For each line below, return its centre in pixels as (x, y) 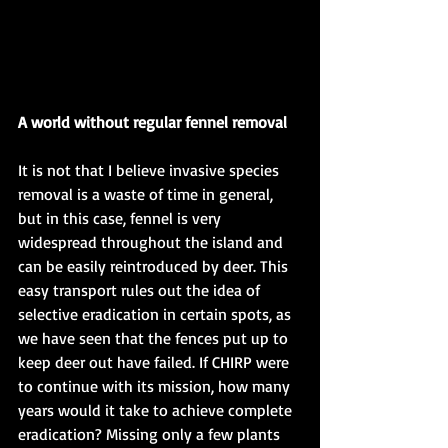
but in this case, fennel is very (121, 217)
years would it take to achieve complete (157, 409)
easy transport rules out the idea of (141, 289)
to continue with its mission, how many (156, 385)
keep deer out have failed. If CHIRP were (155, 361)
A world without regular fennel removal (152, 121)
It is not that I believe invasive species (150, 169)
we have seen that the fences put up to (155, 337)
